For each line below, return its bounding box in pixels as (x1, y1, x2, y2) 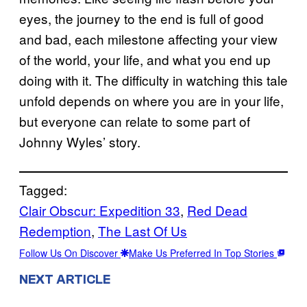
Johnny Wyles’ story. (19, 132, 140, 151)
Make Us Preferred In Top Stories (129, 245, 277, 260)
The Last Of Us (98, 221, 187, 240)
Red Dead (187, 200, 247, 219)
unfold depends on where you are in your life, (19, 90, 284, 110)
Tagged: (19, 180, 67, 199)
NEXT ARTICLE (19, 272, 110, 288)
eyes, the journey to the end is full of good (19, 8, 264, 27)
